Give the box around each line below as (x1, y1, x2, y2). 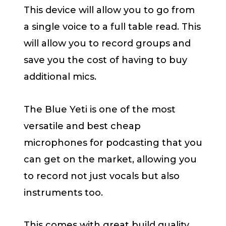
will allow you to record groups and (24, 38, 191, 49)
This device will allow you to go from (24, 5, 195, 16)
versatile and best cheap (24, 120, 141, 132)
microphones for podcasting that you (24, 137, 202, 148)
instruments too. (24, 187, 103, 198)
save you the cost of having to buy (24, 54, 187, 66)
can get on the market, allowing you (24, 153, 197, 165)
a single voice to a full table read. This (24, 21, 201, 33)
